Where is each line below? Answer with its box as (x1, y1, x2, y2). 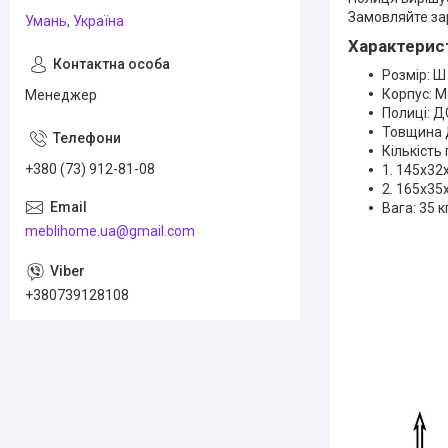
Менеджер (25, 87, 97, 103)
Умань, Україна (25, 13, 124, 29)
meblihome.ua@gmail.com (25, 222, 195, 239)
